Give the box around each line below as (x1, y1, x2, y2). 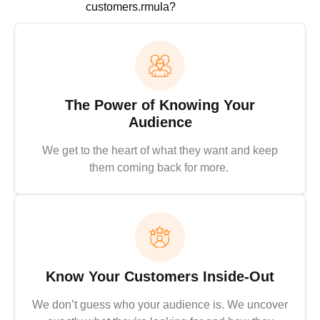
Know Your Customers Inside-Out (46, 269, 274, 285)
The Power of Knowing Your (65, 97, 255, 114)
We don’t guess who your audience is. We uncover (32, 299, 288, 311)
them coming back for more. (89, 161, 231, 174)
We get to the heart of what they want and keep (42, 144, 278, 157)
